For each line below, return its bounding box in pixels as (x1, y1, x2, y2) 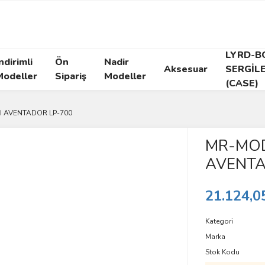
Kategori (205, 216, 233, 226)
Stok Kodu (205, 247, 240, 257)
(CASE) (225, 77, 258, 90)
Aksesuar (164, 63, 208, 76)
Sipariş (55, 70, 86, 83)
